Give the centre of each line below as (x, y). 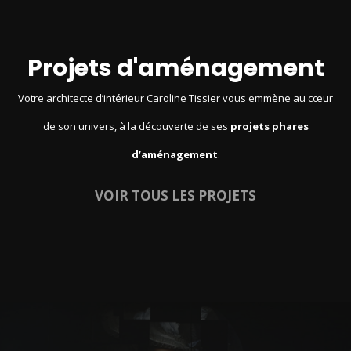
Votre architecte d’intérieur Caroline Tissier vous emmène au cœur (175, 98)
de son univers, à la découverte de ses (136, 127)
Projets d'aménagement (175, 69)
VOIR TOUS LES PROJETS (175, 196)
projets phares (269, 127)
